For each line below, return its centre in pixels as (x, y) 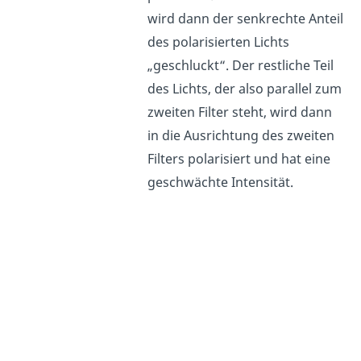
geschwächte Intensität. (222, 182)
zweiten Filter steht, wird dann (240, 112)
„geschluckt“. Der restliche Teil (241, 65)
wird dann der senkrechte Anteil (246, 18)
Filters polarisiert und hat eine (239, 158)
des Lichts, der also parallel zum (245, 88)
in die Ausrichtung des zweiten (241, 135)
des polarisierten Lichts (219, 41)
